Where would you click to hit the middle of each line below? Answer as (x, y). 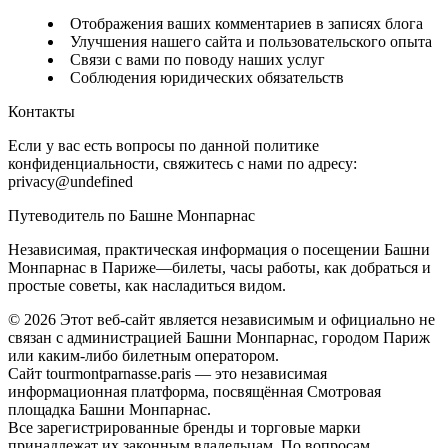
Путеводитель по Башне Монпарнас (131, 215)
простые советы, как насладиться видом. (147, 285)
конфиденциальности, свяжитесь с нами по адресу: (182, 163)
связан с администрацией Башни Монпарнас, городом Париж (219, 337)
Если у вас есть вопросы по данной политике (163, 145)
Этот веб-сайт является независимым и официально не (247, 319)
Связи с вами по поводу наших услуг (197, 59)
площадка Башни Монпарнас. (109, 409)
